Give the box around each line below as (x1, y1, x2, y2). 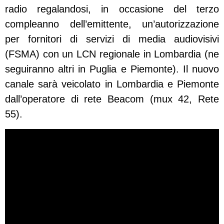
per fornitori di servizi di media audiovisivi (5, 33, 219, 45)
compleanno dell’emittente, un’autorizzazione (5, 18, 219, 30)
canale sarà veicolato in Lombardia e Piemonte (5, 78, 219, 90)
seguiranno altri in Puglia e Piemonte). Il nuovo (5, 63, 219, 75)
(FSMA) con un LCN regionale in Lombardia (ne (5, 48, 219, 60)
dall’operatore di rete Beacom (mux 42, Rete (5, 93, 219, 105)
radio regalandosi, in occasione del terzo (5, 3, 219, 15)
